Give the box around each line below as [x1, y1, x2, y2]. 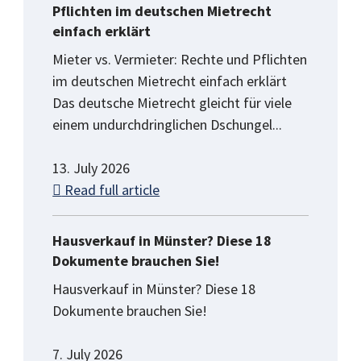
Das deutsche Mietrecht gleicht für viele [52, 93, 293, 113]
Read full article [61, 180, 160, 200]
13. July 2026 [52, 159, 131, 178]
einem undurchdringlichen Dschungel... [52, 115, 283, 135]
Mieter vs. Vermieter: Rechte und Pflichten [52, 50, 308, 69]
